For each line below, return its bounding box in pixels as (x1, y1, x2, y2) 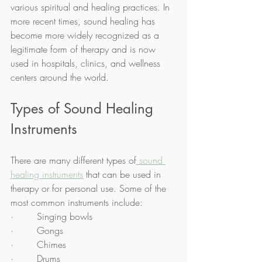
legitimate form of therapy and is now (11, 42, 158, 56)
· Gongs (11, 223, 63, 237)
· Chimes (11, 237, 66, 251)
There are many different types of (11, 153, 136, 167)
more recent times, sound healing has (11, 14, 158, 27)
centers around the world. (11, 70, 109, 84)
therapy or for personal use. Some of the (11, 181, 169, 195)
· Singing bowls (11, 209, 92, 223)
